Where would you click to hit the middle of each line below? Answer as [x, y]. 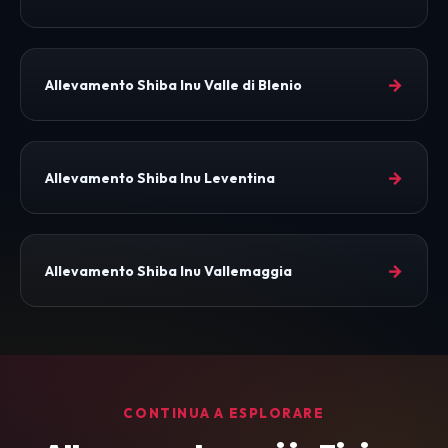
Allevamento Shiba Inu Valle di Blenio [173, 84]
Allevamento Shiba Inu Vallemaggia [168, 270]
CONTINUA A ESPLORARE [224, 413]
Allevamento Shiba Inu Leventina [160, 177]
